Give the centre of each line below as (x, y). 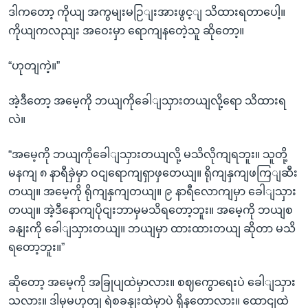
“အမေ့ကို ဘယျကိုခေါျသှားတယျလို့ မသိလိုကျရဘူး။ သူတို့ (148, 154)
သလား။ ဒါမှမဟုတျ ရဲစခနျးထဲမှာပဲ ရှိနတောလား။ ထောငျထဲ (148, 300)
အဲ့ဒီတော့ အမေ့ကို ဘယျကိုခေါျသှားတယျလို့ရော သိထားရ (147, 100)
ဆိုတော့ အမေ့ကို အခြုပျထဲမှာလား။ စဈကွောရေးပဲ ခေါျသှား (152, 282)
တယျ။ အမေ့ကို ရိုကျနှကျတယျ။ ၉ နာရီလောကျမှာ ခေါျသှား (152, 191)
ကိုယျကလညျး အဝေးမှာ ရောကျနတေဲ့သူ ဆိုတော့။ (126, 30)
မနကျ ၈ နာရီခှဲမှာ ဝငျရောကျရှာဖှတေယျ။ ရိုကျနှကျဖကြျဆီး (153, 173)
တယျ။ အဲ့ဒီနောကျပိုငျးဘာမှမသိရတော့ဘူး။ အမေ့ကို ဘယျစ (151, 210)
